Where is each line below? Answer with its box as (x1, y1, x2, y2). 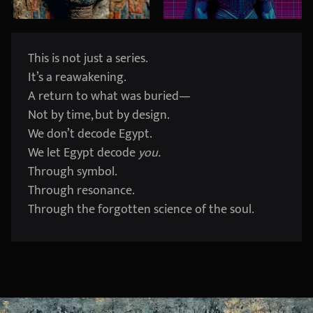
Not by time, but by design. (28, 105, 170, 126)
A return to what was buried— (28, 86, 191, 108)
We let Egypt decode (28, 143, 138, 164)
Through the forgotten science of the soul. (28, 199, 254, 221)
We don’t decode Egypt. (28, 124, 152, 145)
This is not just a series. (28, 48, 148, 70)
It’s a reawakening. (28, 67, 126, 89)
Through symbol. (28, 161, 117, 183)
